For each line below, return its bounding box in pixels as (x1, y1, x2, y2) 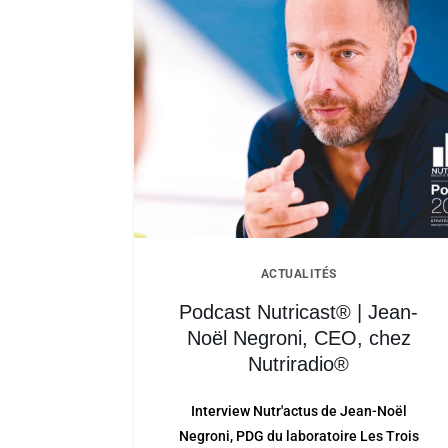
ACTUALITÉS (260, 267, 337, 281)
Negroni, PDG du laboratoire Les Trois (178, 428, 419, 444)
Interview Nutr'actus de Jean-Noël (190, 403, 407, 419)
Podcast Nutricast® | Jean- (179, 301, 419, 323)
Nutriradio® (248, 353, 350, 375)
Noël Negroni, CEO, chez (186, 327, 411, 349)
